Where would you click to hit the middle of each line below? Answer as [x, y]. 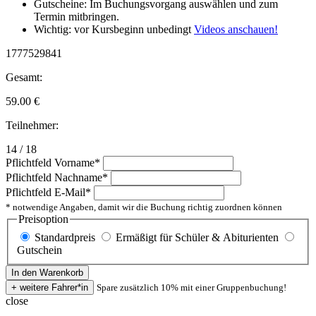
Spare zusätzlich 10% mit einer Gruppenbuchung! [192, 288]
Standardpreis [65, 238]
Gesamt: [24, 78]
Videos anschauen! [236, 30]
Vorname [74, 163]
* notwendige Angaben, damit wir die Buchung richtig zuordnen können [144, 207]
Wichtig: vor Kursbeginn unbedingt [114, 30]
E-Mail [70, 193]
